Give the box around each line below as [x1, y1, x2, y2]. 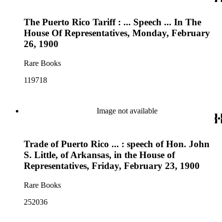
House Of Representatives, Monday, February [24, 28, 210, 39]
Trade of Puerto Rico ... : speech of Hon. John [24, 138, 210, 149]
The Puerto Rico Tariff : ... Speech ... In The [24, 17, 201, 28]
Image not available [96, 107, 158, 115]
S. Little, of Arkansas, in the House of [24, 149, 175, 160]
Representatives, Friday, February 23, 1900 [24, 160, 200, 171]
